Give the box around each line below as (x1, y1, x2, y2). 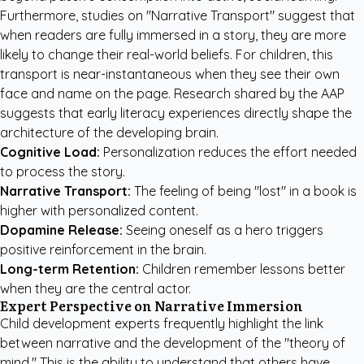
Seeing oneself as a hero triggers (123, 222, 323, 238)
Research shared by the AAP (174, 85, 344, 102)
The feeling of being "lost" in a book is (131, 183, 357, 199)
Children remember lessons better (139, 261, 345, 277)
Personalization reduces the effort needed (100, 144, 357, 160)
